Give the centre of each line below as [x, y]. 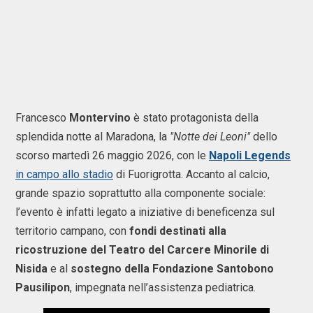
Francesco [42, 118]
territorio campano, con [72, 231]
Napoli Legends [250, 155]
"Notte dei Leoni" [210, 137]
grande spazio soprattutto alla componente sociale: [140, 193]
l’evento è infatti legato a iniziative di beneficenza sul [145, 212]
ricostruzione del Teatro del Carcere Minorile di [142, 250]
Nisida [31, 269]
